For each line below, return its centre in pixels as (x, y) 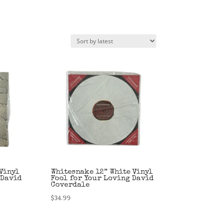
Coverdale (70, 185)
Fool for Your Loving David (102, 178)
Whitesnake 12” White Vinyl (102, 172)
